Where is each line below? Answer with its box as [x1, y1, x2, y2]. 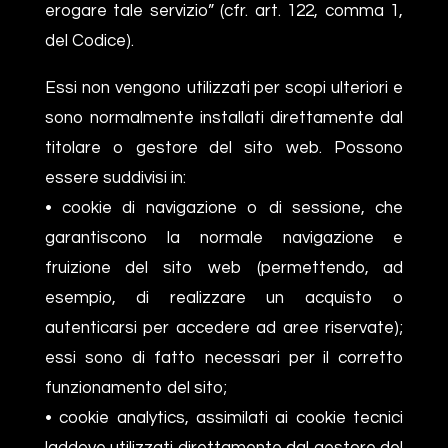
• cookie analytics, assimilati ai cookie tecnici [44, 408, 404, 427]
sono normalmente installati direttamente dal [44, 108, 404, 127]
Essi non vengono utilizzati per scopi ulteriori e [44, 78, 404, 97]
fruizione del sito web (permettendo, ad [44, 258, 404, 277]
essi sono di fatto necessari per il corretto [44, 348, 404, 367]
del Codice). [44, 31, 134, 50]
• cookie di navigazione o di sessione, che [44, 198, 404, 217]
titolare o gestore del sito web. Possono [44, 138, 404, 157]
